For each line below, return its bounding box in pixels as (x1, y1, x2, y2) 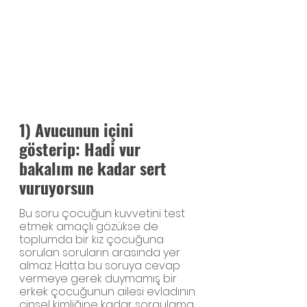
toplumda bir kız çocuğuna (19, 231, 167, 247)
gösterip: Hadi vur (19, 136, 145, 161)
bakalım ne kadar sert (19, 155, 171, 180)
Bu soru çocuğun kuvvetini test (19, 205, 188, 221)
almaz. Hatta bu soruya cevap (19, 257, 183, 273)
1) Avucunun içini (19, 116, 138, 142)
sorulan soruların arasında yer (19, 244, 183, 260)
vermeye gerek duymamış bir (19, 270, 180, 286)
